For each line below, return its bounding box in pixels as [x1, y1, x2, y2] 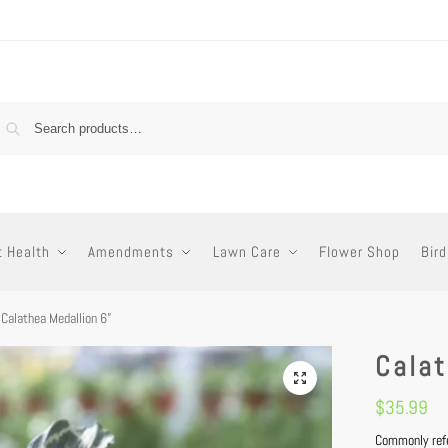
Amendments [88, 242, 175, 261]
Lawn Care [212, 242, 281, 261]
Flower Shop [319, 242, 401, 261]
